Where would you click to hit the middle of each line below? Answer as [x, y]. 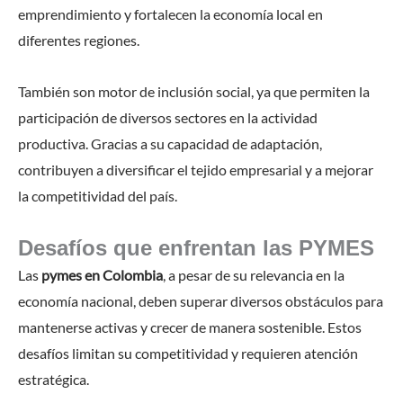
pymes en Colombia [102, 274]
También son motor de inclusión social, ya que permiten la [194, 91]
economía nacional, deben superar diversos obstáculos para [201, 300]
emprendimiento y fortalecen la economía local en [170, 13]
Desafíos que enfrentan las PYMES [196, 247]
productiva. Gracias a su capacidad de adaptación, [170, 143]
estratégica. [54, 379]
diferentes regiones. [79, 40]
